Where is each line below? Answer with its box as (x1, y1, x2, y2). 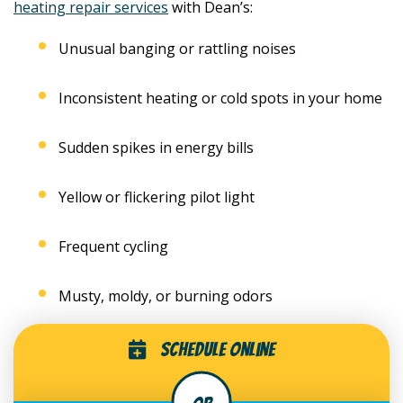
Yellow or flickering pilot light (58, 186, 255, 207)
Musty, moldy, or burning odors (58, 285, 273, 306)
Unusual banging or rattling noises (58, 38, 296, 58)
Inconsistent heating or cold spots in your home (58, 87, 382, 108)
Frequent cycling (58, 236, 168, 256)
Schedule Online (159, 338, 275, 360)
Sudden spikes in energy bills (58, 137, 254, 157)
